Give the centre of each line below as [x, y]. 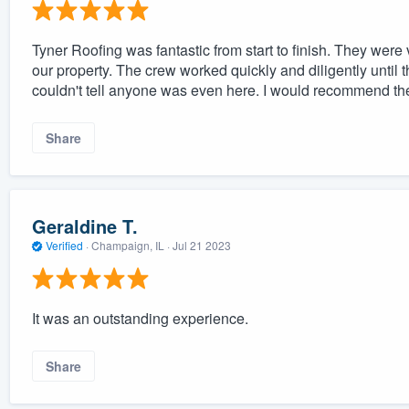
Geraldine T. [84, 225]
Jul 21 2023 [201, 245]
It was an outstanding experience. [140, 319]
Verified [64, 245]
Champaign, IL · [130, 245]
